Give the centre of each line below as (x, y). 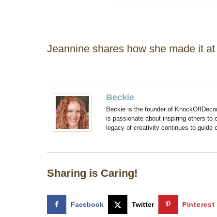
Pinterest (199, 204)
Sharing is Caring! (92, 173)
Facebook (87, 204)
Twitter (143, 204)
